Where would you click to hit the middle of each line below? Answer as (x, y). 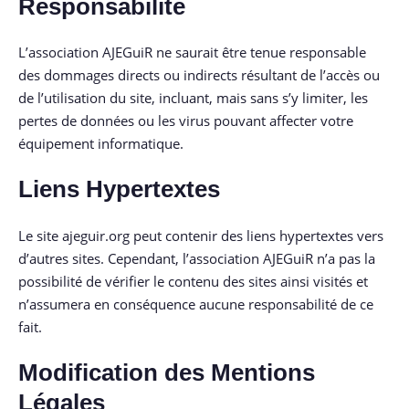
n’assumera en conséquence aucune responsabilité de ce (196, 304)
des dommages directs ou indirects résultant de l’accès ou (199, 75)
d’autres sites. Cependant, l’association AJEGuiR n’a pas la (197, 258)
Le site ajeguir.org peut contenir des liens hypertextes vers (201, 235)
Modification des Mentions (167, 372)
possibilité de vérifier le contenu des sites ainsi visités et (193, 281)
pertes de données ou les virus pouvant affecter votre (186, 121)
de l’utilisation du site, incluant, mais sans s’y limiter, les (193, 98)
